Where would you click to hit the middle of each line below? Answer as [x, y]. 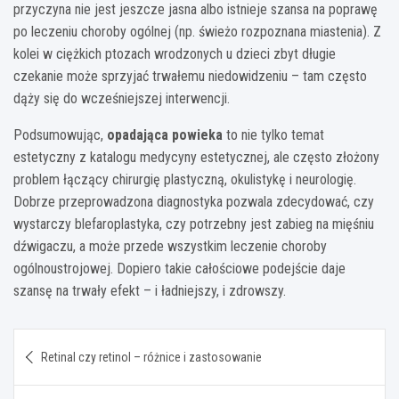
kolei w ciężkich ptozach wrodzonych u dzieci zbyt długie [175, 53]
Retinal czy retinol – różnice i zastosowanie [151, 357]
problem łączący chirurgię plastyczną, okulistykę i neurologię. [185, 179]
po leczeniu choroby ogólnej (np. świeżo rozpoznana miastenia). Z [197, 31]
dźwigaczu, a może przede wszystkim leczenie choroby [170, 246]
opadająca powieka [165, 134]
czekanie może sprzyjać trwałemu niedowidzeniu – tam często [190, 76]
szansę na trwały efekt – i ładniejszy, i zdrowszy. [150, 290]
